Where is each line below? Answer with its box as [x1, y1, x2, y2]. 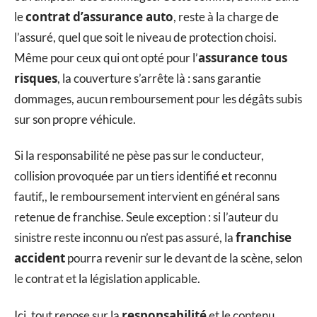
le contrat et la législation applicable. [14, 271, 200, 287]
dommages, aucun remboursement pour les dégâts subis [14, 91, 302, 106]
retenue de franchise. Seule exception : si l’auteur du [14, 209, 278, 225]
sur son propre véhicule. [14, 111, 136, 127]
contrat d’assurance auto [25, 8, 173, 25]
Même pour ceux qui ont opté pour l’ [14, 50, 198, 65]
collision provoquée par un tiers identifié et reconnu [14, 168, 277, 184]
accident [14, 250, 65, 267]
